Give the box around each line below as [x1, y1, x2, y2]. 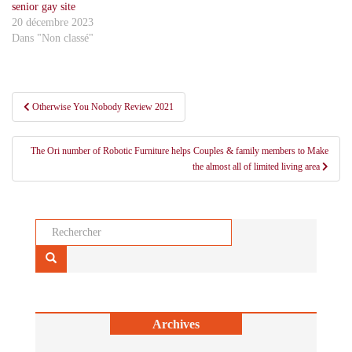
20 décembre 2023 [12, 16, 93, 28]
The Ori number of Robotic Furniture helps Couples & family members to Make [31, 145, 328, 156]
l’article [11, 131, 75, 152]
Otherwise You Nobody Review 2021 [32, 101, 174, 112]
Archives [152, 317, 200, 331]
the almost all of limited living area [192, 160, 322, 172]
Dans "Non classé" [12, 31, 93, 44]
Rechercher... [231, 221, 293, 233]
